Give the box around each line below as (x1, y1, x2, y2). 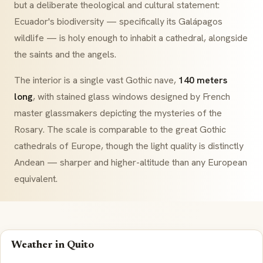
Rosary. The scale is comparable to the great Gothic (14, 123, 226, 136)
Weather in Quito (11, 240, 95, 251)
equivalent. (14, 173, 58, 185)
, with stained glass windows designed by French (33, 90, 230, 103)
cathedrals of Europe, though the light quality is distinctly (14, 140, 244, 152)
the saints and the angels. (14, 48, 116, 60)
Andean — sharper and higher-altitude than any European (14, 156, 247, 168)
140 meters (178, 74, 227, 86)
